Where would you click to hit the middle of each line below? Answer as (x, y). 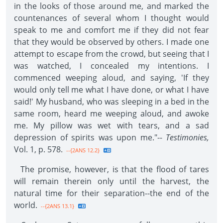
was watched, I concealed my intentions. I (111, 66)
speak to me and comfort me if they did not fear (111, 30)
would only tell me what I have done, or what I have (111, 90)
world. (26, 205)
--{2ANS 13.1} (57, 206)
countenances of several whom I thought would (111, 18)
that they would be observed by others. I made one (111, 42)
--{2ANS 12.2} (82, 150)
